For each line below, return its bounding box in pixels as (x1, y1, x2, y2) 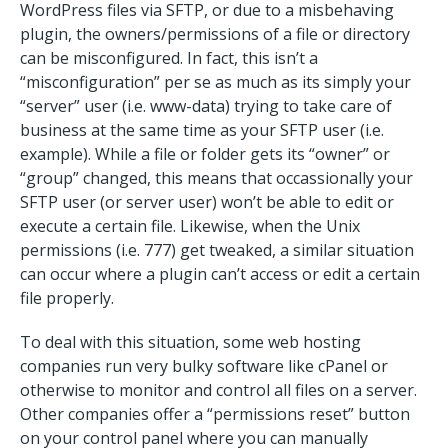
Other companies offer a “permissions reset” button (20, 403, 410, 425)
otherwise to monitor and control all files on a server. (20, 379, 417, 401)
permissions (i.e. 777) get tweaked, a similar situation (20, 239, 414, 261)
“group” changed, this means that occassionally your (20, 167, 413, 189)
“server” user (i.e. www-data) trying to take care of (20, 95, 392, 117)
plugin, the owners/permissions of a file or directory (20, 23, 410, 45)
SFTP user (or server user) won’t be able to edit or (20, 191, 394, 213)
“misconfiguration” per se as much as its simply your (20, 71, 411, 93)
